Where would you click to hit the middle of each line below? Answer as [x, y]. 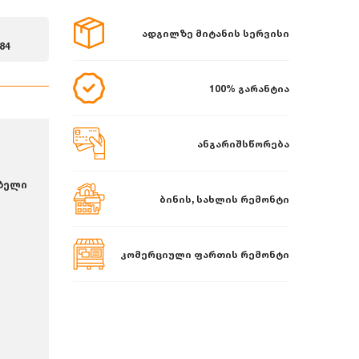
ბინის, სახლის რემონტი [224, 199]
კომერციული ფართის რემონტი [205, 254]
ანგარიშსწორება [243, 143]
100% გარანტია [249, 88]
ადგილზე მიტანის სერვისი [216, 33]
